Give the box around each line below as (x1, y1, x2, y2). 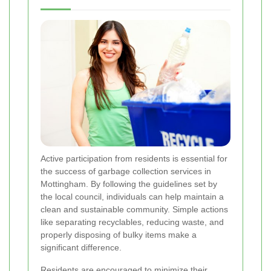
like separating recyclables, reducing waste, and (41, 217, 224, 227)
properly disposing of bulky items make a (41, 230, 197, 240)
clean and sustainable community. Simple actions (41, 204, 228, 215)
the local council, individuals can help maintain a (41, 192, 224, 202)
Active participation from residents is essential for (41, 154, 227, 164)
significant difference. (41, 243, 122, 253)
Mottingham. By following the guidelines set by (41, 179, 217, 189)
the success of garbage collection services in (41, 166, 211, 177)
